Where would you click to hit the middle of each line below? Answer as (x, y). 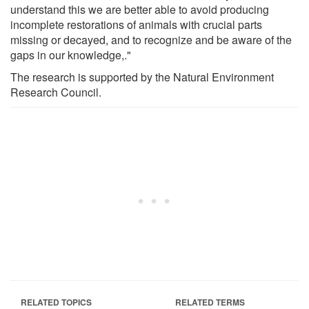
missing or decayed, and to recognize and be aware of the (151, 39)
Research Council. (56, 92)
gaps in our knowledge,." (71, 54)
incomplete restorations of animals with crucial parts (136, 24)
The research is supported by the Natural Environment (142, 77)
